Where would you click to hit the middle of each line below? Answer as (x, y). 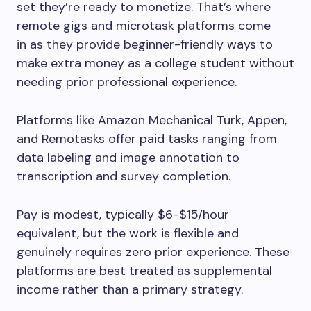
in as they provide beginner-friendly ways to (145, 44)
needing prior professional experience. (128, 82)
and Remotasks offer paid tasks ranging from (147, 139)
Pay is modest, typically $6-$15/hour (123, 215)
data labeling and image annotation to (128, 158)
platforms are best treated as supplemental (144, 271)
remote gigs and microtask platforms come (144, 26)
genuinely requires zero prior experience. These (153, 252)
